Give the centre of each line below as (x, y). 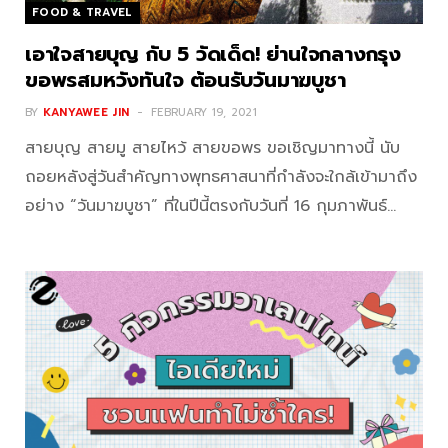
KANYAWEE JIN (86, 112)
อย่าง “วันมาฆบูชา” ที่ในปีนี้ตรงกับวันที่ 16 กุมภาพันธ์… (210, 205)
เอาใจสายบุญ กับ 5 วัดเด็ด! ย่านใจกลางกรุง (213, 53)
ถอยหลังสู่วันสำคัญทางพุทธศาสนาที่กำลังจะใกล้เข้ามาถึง (221, 176)
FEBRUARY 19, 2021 (204, 112)
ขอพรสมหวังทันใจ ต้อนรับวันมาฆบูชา (185, 79)
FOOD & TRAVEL (82, 12)
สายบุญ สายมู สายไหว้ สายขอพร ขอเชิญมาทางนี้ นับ (212, 147)
